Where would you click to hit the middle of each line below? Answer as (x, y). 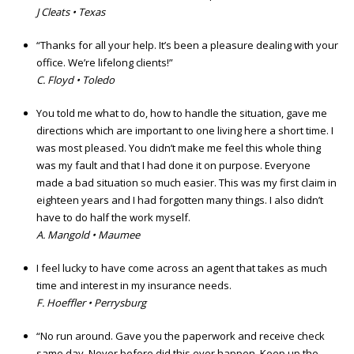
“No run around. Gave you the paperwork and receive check (181, 336)
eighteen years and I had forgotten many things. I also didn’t (180, 200)
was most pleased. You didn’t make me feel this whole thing (179, 148)
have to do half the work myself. (113, 218)
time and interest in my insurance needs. (134, 286)
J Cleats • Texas (71, 12)
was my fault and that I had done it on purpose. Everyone (173, 166)
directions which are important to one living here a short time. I (185, 131)
